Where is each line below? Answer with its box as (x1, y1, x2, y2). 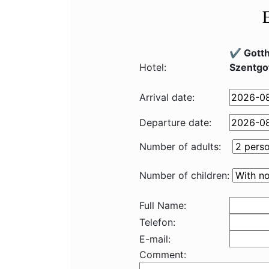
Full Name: (139, 199, 186, 211)
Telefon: (139, 216, 175, 228)
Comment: (139, 249, 186, 261)
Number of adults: (139, 141, 221, 153)
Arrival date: (139, 91, 195, 103)
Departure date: (139, 116, 211, 128)
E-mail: (139, 233, 171, 245)
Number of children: (139, 169, 229, 181)
